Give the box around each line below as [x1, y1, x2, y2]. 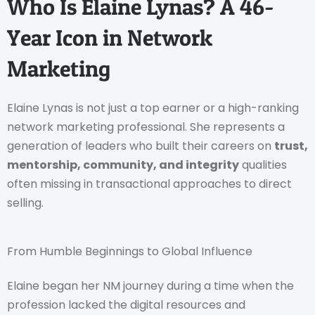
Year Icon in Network [7, 23, 212, 51]
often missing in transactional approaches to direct [7, 175, 292, 192]
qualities [239, 156, 287, 173]
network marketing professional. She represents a [7, 118, 285, 135]
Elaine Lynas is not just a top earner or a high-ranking [7, 99, 299, 116]
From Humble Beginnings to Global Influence [7, 243, 252, 260]
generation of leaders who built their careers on [7, 137, 274, 154]
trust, [274, 137, 308, 154]
